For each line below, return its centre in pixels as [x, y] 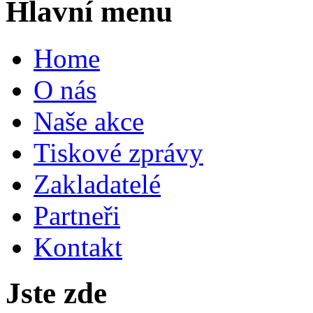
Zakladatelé [97, 184]
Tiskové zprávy [118, 152]
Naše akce [89, 121]
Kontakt [78, 247]
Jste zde [56, 293]
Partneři [77, 215]
